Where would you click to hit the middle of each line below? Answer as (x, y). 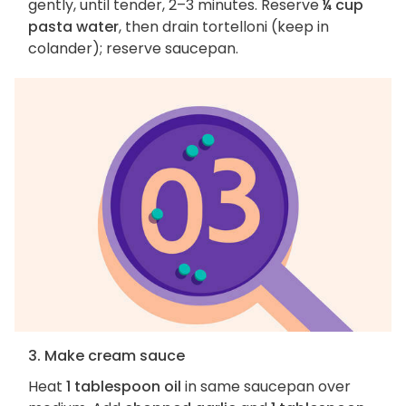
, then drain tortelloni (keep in (224, 27)
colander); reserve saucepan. (133, 49)
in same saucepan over (266, 386)
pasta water (73, 27)
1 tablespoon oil (124, 386)
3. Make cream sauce (106, 355)
